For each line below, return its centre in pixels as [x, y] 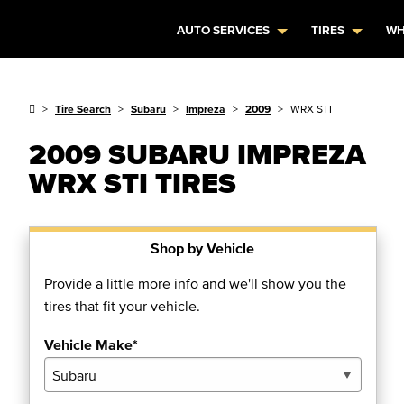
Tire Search [83, 109]
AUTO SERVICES [224, 30]
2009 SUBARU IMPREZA [197, 154]
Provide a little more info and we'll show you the [195, 283]
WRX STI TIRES [133, 183]
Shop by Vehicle [203, 248]
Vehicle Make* [91, 344]
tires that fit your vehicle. [122, 306]
